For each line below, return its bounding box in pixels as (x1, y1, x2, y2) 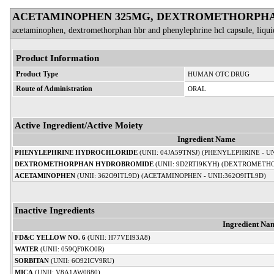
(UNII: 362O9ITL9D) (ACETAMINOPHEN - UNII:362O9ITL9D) (75, 171, 266, 179)
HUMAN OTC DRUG (188, 70, 250, 78)
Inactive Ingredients (15, 204, 95, 215)
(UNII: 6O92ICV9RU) (49, 256, 114, 264)
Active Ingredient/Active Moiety (15, 119, 143, 130)
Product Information (16, 52, 99, 63)
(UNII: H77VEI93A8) (86, 233, 150, 241)
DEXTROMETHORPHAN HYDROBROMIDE (15, 160, 154, 168)
